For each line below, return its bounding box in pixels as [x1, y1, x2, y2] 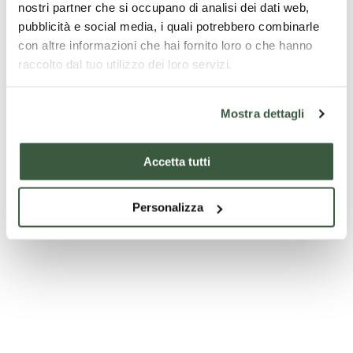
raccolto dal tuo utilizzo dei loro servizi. [18, 57, 232, 71]
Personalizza [132, 200, 203, 214]
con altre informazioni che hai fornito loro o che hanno [18, 38, 313, 52]
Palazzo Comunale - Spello [23, 11, 162, 29]
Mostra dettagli [221, 106, 305, 121]
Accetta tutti [143, 154, 210, 168]
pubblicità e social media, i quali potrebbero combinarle [18, 19, 319, 33]
